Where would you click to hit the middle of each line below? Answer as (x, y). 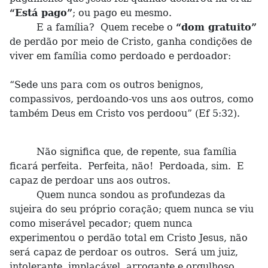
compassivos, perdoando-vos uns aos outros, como (132, 99)
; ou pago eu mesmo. (122, 13)
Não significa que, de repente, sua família (123, 152)
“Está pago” (41, 13)
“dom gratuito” (216, 27)
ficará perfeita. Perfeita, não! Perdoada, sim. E (127, 166)
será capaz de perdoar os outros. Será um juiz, (124, 252)
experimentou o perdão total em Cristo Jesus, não (129, 238)
